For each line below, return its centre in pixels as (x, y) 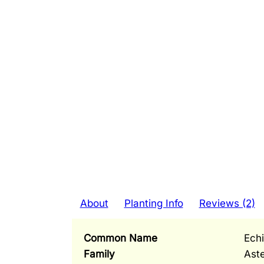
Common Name (120, 237)
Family (99, 253)
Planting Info (154, 203)
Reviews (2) (227, 203)
